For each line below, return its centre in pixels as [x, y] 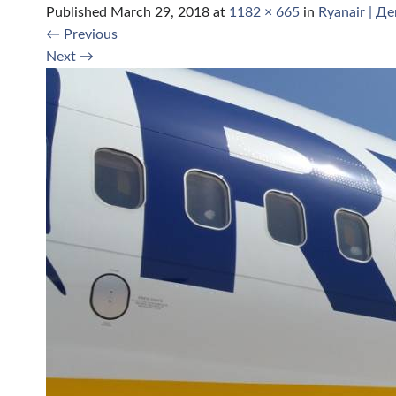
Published [78, 12]
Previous [89, 34]
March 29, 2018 [160, 12]
